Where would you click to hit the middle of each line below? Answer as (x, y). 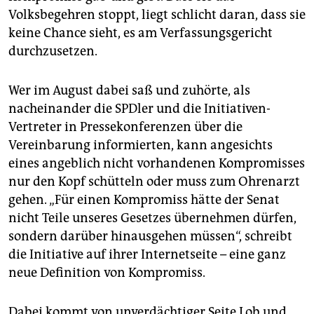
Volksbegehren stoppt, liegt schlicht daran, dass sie (157, 15)
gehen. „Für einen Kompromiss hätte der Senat (144, 200)
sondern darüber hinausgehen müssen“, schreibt (150, 237)
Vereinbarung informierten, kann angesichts (141, 145)
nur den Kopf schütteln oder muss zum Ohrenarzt (154, 182)
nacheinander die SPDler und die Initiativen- (139, 109)
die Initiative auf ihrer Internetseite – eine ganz (147, 255)
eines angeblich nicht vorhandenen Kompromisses (157, 164)
